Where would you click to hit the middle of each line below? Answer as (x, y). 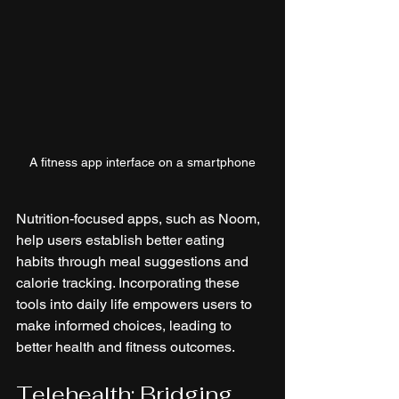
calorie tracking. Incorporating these (130, 282)
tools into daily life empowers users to (136, 304)
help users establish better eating (122, 240)
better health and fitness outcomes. (126, 346)
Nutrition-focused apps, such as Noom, (140, 218)
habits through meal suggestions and (134, 261)
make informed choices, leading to (126, 325)
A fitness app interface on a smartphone (142, 162)
